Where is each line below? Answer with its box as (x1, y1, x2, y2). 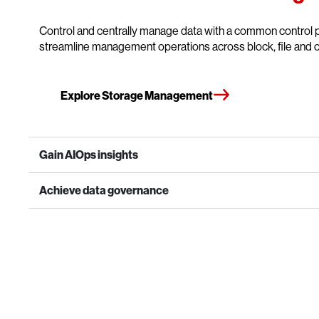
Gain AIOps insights (39, 147, 138, 162)
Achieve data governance (39, 182, 169, 197)
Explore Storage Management (61, 88, 213, 103)
